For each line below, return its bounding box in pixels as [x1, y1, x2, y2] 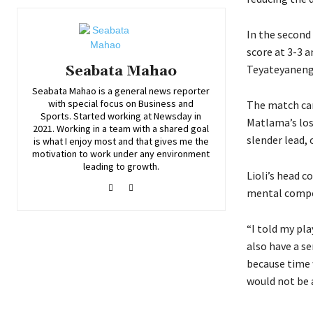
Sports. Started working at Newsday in [41, 110, 202, 123]
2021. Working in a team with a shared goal [33, 122, 210, 136]
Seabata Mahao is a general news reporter [32, 85, 210, 98]
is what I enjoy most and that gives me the [33, 135, 209, 148]
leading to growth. [82, 160, 159, 173]
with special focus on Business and [48, 97, 194, 110]
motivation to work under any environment [32, 147, 210, 161]
